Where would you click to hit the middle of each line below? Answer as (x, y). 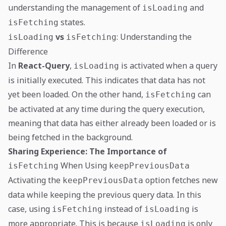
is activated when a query (168, 66)
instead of (123, 209)
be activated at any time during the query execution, (106, 109)
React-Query (44, 66)
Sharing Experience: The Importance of (88, 151)
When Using (84, 165)
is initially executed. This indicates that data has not (107, 80)
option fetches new (181, 180)
